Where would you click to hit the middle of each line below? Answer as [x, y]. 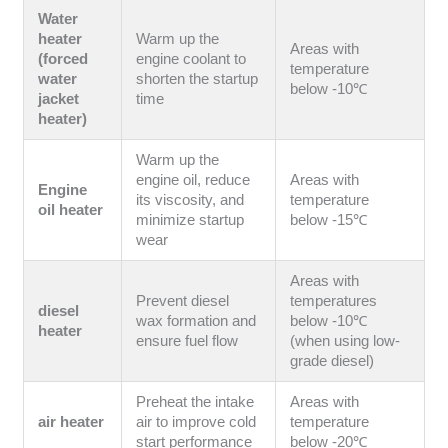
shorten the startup [197, 78]
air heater [71, 421]
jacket [59, 98]
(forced [63, 58]
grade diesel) [332, 360]
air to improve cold [196, 421]
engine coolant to [191, 58]
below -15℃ [329, 219]
